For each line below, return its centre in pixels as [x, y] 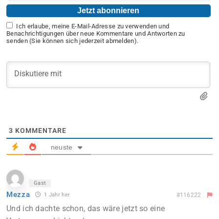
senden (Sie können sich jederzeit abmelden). [73, 41]
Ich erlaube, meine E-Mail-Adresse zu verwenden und [93, 26]
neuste [62, 147]
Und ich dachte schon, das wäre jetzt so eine [86, 208]
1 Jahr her [56, 195]
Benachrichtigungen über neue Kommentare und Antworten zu [96, 33]
